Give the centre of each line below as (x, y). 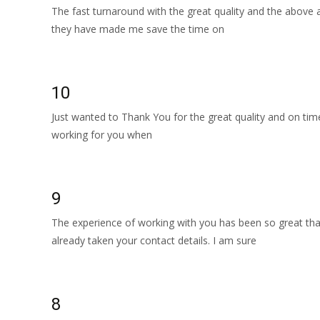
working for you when (102, 135)
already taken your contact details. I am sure (154, 240)
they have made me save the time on (138, 29)
